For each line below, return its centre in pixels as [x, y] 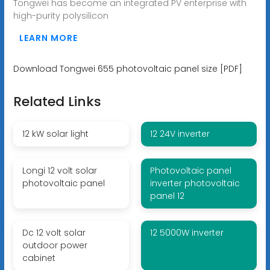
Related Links [57, 101]
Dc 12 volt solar [54, 232]
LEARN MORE [48, 38]
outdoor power [55, 245]
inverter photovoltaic [195, 183]
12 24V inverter [180, 133]
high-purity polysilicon [61, 15]
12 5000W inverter [187, 232]
